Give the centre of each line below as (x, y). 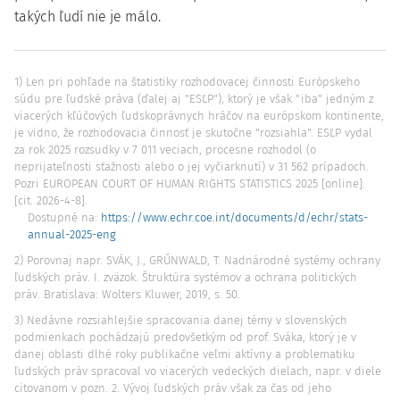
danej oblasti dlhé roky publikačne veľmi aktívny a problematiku (185, 354)
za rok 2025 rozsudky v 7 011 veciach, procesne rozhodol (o (165, 150)
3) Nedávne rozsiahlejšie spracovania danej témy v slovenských (181, 320)
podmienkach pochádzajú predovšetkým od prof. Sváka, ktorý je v (185, 337)
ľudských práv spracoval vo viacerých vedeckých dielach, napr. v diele (198, 371)
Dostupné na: (64, 217)
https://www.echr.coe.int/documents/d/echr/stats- (234, 217)
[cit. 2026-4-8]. (51, 200)
